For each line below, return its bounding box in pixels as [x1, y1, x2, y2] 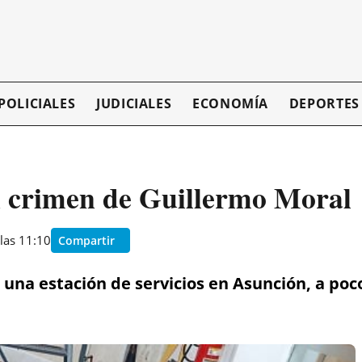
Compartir [58, 232, 115, 248]
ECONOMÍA [192, 95, 269, 113]
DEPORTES [288, 95, 360, 113]
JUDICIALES [95, 95, 172, 113]
